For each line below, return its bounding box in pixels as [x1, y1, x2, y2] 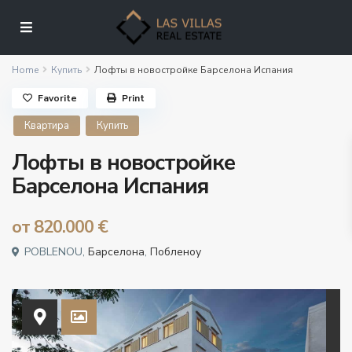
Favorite [38, 92, 78, 105]
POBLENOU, [21, 244, 89, 260]
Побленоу [150, 244, 202, 260]
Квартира [24, 119, 70, 134]
